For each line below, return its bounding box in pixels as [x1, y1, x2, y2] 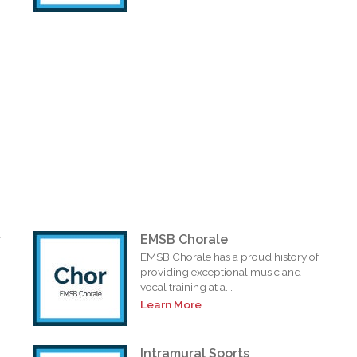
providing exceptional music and [140, 265, 302, 278]
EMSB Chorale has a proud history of [140, 249, 320, 263]
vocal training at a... [140, 280, 233, 293]
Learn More [140, 297, 202, 311]
